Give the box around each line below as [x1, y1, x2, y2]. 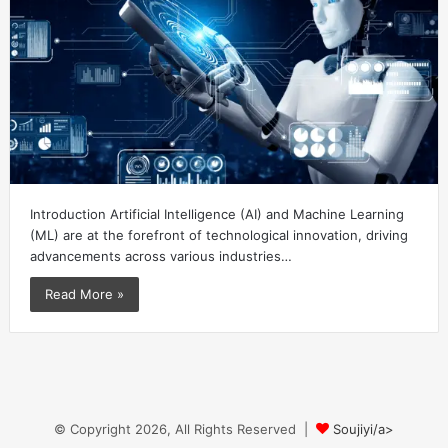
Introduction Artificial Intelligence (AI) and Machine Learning [29, 206, 404, 223]
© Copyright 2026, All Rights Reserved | [54, 421, 316, 438]
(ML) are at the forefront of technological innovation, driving [29, 227, 408, 244]
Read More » [44, 286, 124, 303]
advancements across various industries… [29, 248, 292, 265]
